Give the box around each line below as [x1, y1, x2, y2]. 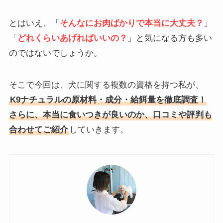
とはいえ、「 [8, 18, 60, 28]
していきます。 [69, 125, 128, 135]
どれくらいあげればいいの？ [17, 33, 127, 43]
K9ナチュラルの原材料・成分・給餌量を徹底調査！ [9, 95, 207, 105]
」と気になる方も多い [127, 33, 212, 43]
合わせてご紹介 [8, 125, 68, 135]
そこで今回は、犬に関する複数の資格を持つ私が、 [8, 80, 204, 90]
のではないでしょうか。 [8, 48, 102, 58]
